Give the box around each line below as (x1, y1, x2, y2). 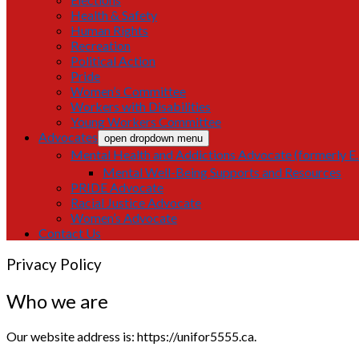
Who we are (6, 288, 108, 313)
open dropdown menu (104, 132, 203, 144)
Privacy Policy (6, 255, 102, 273)
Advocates (38, 129, 98, 144)
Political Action (71, 53, 155, 68)
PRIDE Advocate (71, 179, 163, 195)
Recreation (71, 38, 131, 53)
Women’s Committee (71, 83, 186, 99)
